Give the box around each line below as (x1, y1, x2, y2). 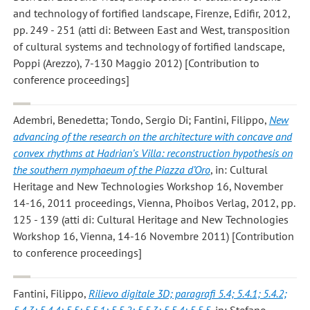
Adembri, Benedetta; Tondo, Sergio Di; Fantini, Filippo (12, 113, 264, 127)
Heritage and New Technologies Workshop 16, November (12, 179, 283, 194)
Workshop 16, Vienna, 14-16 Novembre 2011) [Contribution (12, 229, 294, 244)
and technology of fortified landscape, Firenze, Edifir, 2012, (12, 6, 291, 21)
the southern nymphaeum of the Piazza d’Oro (12, 163, 210, 177)
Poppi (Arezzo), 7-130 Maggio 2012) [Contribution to (12, 56, 259, 71)
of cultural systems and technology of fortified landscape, (12, 39, 285, 54)
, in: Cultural (210, 163, 268, 177)
